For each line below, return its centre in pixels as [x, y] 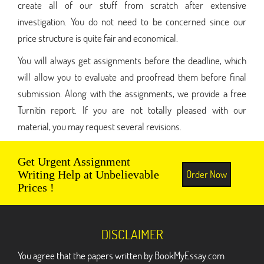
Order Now [206, 174]
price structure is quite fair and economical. [98, 38]
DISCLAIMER [132, 234]
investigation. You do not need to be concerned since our [132, 21]
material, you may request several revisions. [100, 126]
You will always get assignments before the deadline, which [132, 60]
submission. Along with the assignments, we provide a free [132, 93]
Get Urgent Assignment [74, 161]
